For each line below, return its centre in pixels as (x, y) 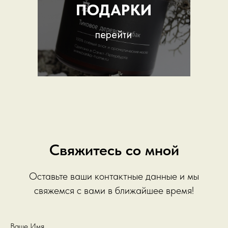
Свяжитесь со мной (114, 150)
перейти (113, 35)
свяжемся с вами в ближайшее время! (114, 190)
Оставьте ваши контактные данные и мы (114, 176)
